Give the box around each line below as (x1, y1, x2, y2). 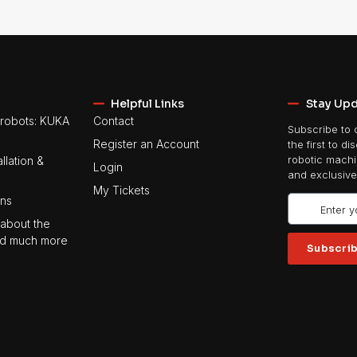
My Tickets (92, 182, 150, 197)
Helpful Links (111, 96, 185, 111)
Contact (92, 113, 134, 127)
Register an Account (92, 136, 199, 151)
